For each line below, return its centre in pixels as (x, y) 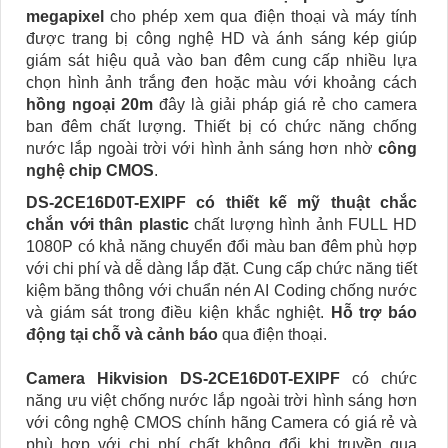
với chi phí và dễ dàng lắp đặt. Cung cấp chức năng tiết (221, 268)
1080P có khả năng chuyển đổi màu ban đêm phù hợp (221, 246)
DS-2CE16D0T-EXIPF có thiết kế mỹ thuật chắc (221, 202)
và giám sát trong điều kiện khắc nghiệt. (178, 312)
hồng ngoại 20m (89, 104)
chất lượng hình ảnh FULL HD (303, 224)
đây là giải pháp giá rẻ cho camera (285, 104)
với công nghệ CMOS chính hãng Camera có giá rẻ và (221, 422)
